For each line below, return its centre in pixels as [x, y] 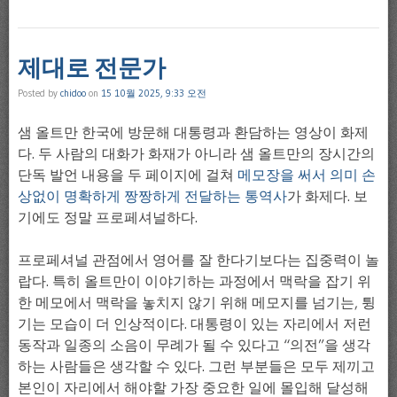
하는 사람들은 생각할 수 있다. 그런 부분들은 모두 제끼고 [196, 366]
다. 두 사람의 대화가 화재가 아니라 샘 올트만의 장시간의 [196, 154]
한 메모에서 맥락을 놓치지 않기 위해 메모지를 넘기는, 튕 [197, 303]
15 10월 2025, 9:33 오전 [154, 93]
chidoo [73, 93]
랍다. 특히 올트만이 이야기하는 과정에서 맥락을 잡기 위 [195, 281]
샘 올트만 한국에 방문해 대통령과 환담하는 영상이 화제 [193, 132]
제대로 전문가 [92, 69]
